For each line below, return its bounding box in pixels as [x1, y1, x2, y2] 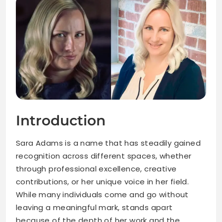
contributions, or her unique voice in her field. [16, 176, 189, 187]
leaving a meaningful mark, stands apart [16, 202, 173, 213]
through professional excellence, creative [16, 164, 177, 174]
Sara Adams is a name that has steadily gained [16, 138, 201, 149]
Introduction [16, 112, 106, 129]
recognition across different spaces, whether [16, 151, 192, 162]
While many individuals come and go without [16, 189, 189, 200]
